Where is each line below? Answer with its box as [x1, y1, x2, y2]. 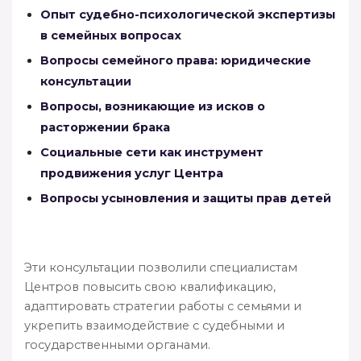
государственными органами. [24, 337, 210, 352]
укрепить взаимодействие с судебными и [24, 317, 284, 333]
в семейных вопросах [40, 27, 181, 43]
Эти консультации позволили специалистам [24, 259, 297, 275]
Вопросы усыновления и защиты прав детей [40, 190, 331, 205]
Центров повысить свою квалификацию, [24, 279, 276, 294]
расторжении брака [40, 119, 170, 135]
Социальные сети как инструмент [40, 144, 263, 160]
